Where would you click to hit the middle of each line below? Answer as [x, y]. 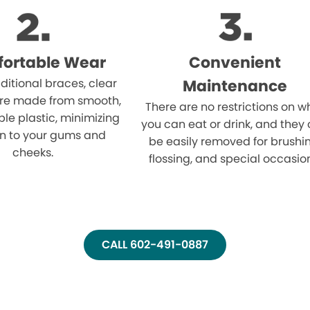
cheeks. [33, 152]
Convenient [235, 62]
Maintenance [235, 86]
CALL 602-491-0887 [155, 244]
